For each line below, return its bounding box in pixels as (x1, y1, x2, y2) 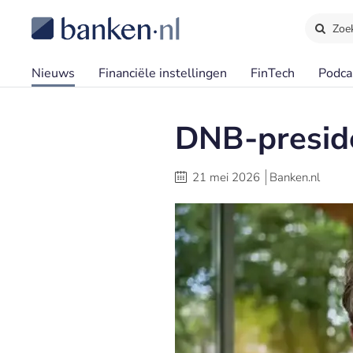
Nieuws (32, 65, 75, 82)
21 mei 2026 (192, 169, 260, 185)
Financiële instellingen (98, 65, 227, 82)
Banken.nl (269, 169, 320, 185)
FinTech (251, 65, 295, 82)
